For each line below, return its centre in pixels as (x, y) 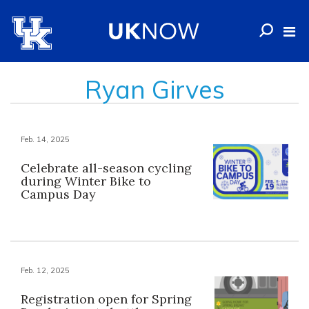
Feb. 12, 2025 (45, 271)
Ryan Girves (154, 89)
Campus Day (58, 194)
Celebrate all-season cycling (106, 168)
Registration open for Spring (106, 299)
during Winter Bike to (86, 181)
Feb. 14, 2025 (45, 139)
